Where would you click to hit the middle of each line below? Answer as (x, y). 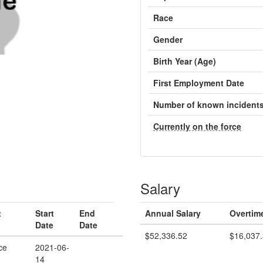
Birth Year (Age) (185, 61)
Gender (168, 39)
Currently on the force (197, 126)
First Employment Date (199, 83)
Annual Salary (173, 213)
